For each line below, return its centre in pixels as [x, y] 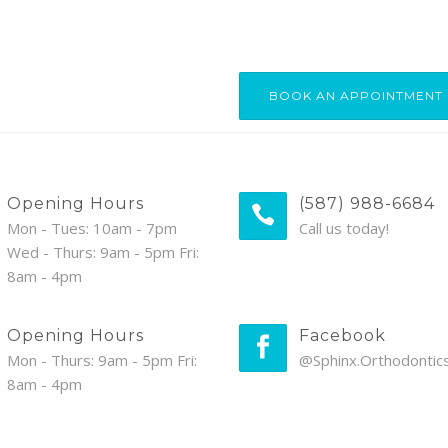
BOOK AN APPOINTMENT [356, 95]
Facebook [342, 335]
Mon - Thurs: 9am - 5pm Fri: [101, 360]
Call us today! [344, 228]
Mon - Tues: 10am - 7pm [91, 228]
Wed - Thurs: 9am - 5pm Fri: [102, 252]
